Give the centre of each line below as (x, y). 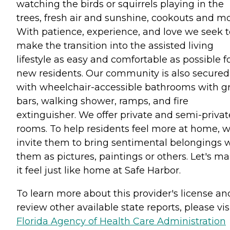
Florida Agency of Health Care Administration (121, 221)
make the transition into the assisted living (115, 45)
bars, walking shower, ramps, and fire (102, 101)
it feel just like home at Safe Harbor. (99, 170)
